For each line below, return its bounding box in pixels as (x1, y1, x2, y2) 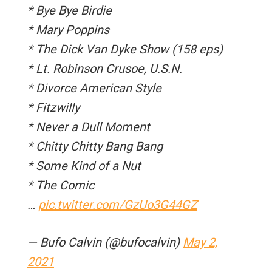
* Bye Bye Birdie (27, 3, 112, 18)
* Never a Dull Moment (27, 120, 150, 135)
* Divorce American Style (27, 81, 161, 96)
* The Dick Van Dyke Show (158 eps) (27, 42, 223, 57)
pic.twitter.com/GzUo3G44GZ (38, 197, 197, 212)
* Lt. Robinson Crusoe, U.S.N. (27, 61, 182, 76)
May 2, (183, 235, 217, 250)
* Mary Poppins (27, 22, 109, 38)
